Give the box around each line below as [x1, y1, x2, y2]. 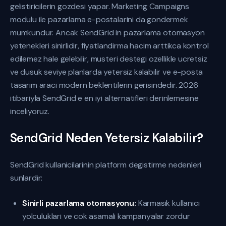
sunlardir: [10, 173, 43, 183]
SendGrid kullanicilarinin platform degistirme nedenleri [10, 159, 202, 170]
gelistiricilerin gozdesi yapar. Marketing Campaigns [10, 1, 190, 12]
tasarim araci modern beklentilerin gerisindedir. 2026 [10, 80, 198, 90]
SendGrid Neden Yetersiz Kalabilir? [10, 130, 203, 146]
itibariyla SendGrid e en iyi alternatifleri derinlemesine [10, 93, 199, 103]
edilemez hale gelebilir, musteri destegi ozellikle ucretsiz [10, 53, 207, 64]
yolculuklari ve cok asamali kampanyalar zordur [22, 211, 190, 221]
